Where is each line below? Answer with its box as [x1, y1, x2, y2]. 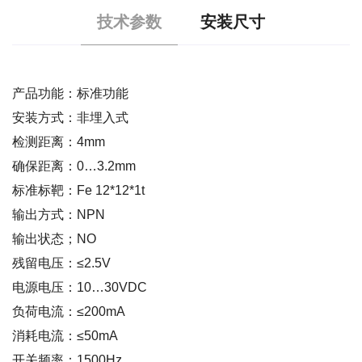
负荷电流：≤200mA [12, 304, 125, 318]
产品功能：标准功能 [12, 86, 128, 100]
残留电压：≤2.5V [12, 255, 111, 270]
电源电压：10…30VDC [12, 280, 147, 294]
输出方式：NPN [12, 207, 105, 221]
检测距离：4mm [12, 134, 105, 149]
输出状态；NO [12, 231, 96, 246]
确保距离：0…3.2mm [12, 158, 136, 173]
